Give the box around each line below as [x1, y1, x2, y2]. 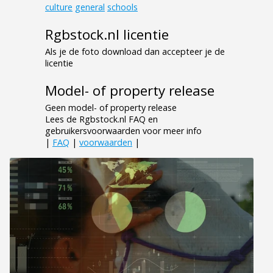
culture [45, 1, 73, 13]
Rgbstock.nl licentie [45, 25, 169, 44]
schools [107, 1, 138, 13]
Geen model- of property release [45, 102, 177, 114]
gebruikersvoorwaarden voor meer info [45, 125, 202, 137]
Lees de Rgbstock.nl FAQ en [45, 113, 158, 126]
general [75, 1, 105, 13]
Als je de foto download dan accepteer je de [45, 46, 225, 58]
